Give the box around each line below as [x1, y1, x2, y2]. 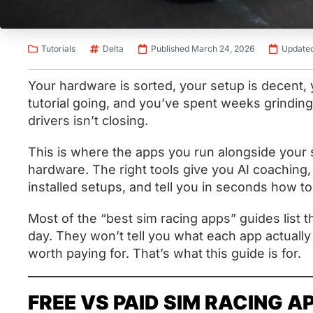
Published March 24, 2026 [151, 43, 254, 54]
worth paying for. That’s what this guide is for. [28, 245, 305, 261]
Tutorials [41, 43, 75, 54]
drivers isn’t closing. [28, 112, 148, 128]
